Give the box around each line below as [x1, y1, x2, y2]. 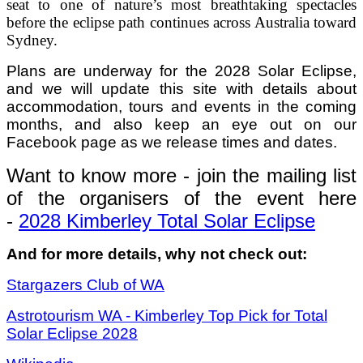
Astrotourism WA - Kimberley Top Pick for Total [6, 307, 327, 325]
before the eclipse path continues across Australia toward [6, 14, 357, 32]
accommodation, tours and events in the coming [6, 98, 357, 116]
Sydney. [6, 32, 58, 49]
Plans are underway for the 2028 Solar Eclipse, [6, 62, 357, 80]
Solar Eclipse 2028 [6, 325, 138, 343]
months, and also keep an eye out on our [6, 116, 357, 134]
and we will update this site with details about [6, 80, 357, 98]
